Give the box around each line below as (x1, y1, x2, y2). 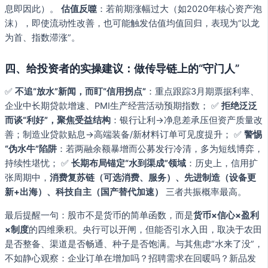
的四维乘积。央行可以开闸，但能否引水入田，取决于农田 (29, 224, 262, 235)
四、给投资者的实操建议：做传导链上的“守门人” (5, 61, 239, 75)
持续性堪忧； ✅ (5, 157, 71, 169)
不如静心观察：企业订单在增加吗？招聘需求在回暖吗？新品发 (5, 252, 256, 264)
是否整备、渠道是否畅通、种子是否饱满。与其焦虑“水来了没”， (5, 238, 263, 249)
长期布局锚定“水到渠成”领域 (71, 157, 186, 169)
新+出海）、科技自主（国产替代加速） (5, 186, 163, 197)
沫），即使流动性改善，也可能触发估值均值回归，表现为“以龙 (5, 18, 260, 29)
